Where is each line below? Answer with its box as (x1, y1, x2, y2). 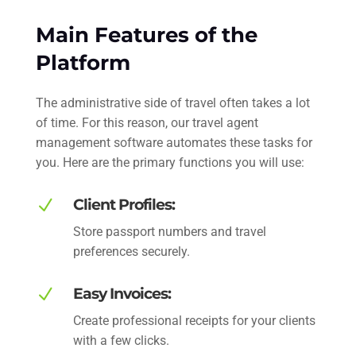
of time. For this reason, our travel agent (35, 114, 258, 130)
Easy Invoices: (72, 284, 171, 303)
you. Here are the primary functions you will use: (35, 154, 304, 170)
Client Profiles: (72, 195, 175, 214)
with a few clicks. (72, 332, 169, 348)
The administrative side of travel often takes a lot (35, 95, 310, 110)
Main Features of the (35, 21, 257, 48)
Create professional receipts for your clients (72, 312, 315, 328)
